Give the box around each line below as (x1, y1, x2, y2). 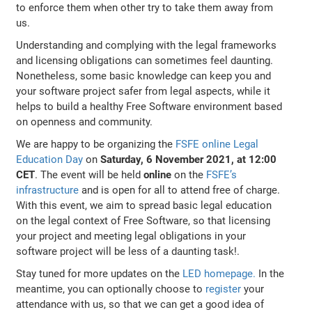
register (205, 282, 242, 295)
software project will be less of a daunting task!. (16, 244, 240, 258)
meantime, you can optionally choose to (16, 282, 206, 295)
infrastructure (16, 183, 79, 196)
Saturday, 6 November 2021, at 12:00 (100, 153, 277, 166)
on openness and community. (16, 115, 153, 128)
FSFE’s (206, 168, 237, 181)
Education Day (16, 153, 84, 166)
